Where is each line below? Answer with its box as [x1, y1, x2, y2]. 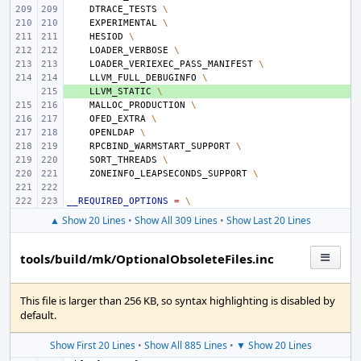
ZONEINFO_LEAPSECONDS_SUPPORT [89, 168, 247, 179]
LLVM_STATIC [89, 86, 151, 97]
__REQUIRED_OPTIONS [67, 196, 168, 206]
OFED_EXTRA [89, 114, 146, 124]
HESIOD [89, 31, 123, 42]
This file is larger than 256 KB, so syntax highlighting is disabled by [20, 293, 335, 308]
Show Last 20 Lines [226, 214, 311, 227]
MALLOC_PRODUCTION [89, 100, 185, 110]
